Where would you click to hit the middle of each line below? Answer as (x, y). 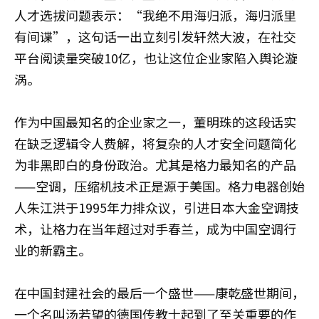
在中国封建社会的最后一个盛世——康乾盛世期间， (159, 293)
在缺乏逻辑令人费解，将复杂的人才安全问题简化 (155, 143)
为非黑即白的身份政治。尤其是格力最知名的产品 (155, 164)
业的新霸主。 (53, 250)
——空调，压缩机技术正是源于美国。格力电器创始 (159, 186)
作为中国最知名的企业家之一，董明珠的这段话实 (155, 122)
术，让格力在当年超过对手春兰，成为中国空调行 (155, 229)
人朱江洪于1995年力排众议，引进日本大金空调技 (157, 207)
